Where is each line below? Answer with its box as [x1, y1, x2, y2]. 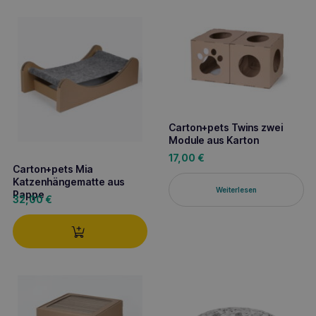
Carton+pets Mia [12, 162, 93, 175]
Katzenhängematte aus [12, 175, 125, 188]
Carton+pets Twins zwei [169, 121, 283, 133]
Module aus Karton [169, 133, 259, 146]
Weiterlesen [215, 185, 257, 194]
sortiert [180, 8, 212, 20]
